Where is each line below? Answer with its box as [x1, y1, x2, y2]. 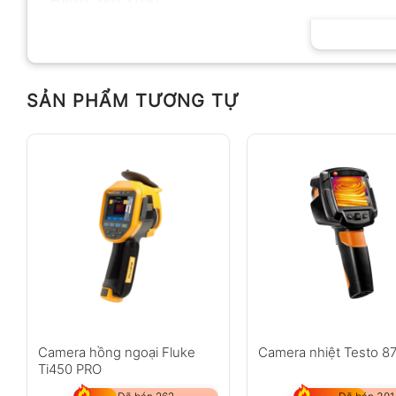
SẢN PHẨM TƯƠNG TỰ [27, 89, 240, 111]
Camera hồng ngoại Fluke [37, 344, 195, 362]
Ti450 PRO [37, 361, 102, 378]
